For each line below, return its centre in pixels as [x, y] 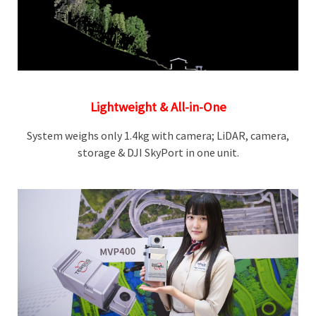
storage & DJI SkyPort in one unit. [158, 153]
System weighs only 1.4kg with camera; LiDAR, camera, [158, 136]
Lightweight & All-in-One [158, 107]
